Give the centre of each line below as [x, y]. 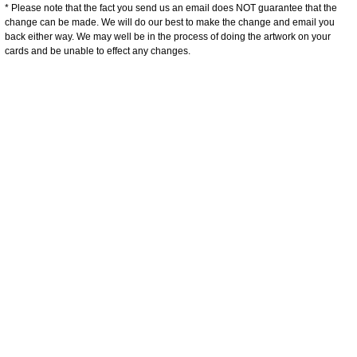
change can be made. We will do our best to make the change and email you [170, 22]
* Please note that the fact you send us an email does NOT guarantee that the [171, 8]
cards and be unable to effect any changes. [98, 51]
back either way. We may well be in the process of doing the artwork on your [168, 36]
